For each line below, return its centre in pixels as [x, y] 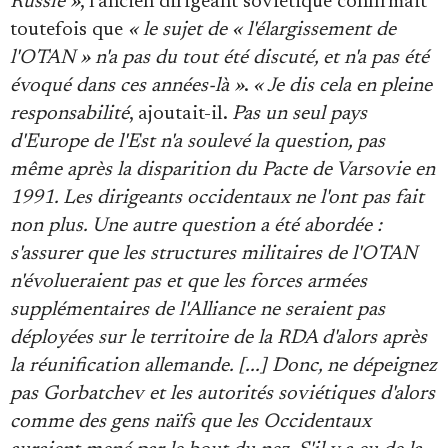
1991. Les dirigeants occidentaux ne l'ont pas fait [217, 197]
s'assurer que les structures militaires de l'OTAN [213, 253]
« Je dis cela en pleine [342, 85]
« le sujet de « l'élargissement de [262, 29]
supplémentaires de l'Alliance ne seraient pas [197, 309]
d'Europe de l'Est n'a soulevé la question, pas [197, 141]
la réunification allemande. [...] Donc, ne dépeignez [223, 365]
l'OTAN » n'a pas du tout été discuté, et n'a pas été [219, 57]
